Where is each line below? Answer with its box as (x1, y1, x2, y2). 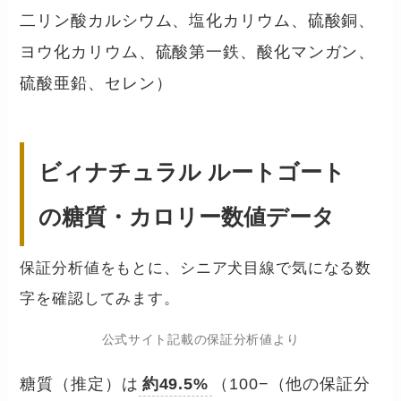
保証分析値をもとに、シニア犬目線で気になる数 (20, 260, 372, 277)
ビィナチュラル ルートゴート (38, 159, 346, 185)
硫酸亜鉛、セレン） (20, 74, 173, 93)
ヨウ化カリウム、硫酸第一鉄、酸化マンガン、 (20, 43, 376, 62)
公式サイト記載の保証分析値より (101, 332, 300, 347)
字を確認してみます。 (20, 290, 180, 308)
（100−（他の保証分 (212, 375, 371, 394)
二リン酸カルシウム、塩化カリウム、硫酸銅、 (20, 12, 376, 30)
